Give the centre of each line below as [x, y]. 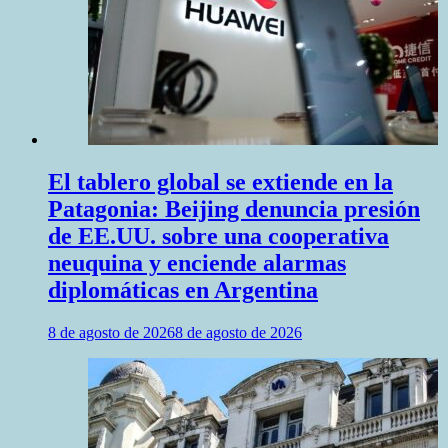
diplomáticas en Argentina [183, 289]
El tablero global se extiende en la [220, 181]
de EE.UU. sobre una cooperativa [218, 235]
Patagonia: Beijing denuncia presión [234, 208]
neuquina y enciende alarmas [197, 262]
